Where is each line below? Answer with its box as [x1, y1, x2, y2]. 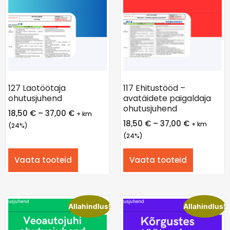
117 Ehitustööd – [123, 82, 185, 94]
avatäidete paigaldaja [123, 92, 211, 105]
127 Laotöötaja [8, 82, 66, 94]
